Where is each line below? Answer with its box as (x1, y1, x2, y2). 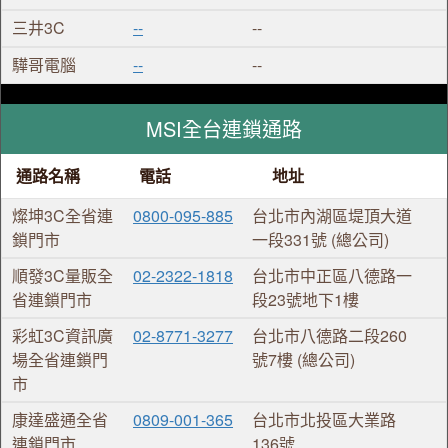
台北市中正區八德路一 (252, 263, 413, 287)
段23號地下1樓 (252, 287, 360, 311)
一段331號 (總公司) (252, 227, 390, 251)
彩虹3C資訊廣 (12, 323, 113, 347)
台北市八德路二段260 (252, 323, 408, 347)
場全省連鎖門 (12, 347, 108, 371)
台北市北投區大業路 (252, 407, 397, 431)
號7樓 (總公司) (252, 347, 356, 371)
